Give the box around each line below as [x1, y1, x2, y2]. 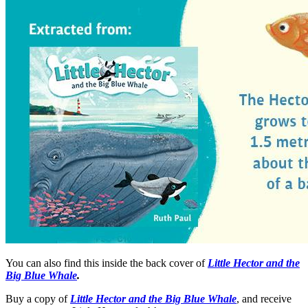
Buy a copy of [5, 293, 70, 305]
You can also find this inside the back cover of [5, 257, 208, 269]
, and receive [236, 293, 291, 305]
